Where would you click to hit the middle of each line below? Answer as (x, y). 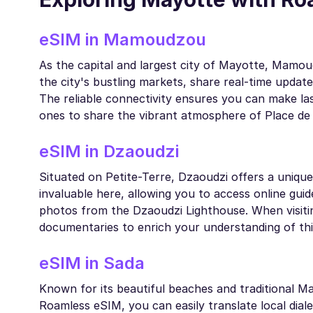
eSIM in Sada (92, 263)
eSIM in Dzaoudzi (109, 152)
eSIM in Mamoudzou (123, 40)
